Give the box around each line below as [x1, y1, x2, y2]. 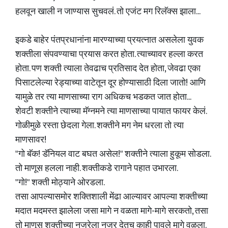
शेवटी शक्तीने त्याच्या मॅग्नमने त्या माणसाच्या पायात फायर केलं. [15, 104, 206, 119]
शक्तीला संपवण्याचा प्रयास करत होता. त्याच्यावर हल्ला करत [15, 47, 203, 62]
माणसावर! [15, 132, 46, 148]
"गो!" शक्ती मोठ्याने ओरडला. [15, 175, 105, 190]
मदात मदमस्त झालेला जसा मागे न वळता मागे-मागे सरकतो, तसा [15, 204, 208, 219]
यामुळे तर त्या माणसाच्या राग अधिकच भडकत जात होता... [15, 90, 191, 105]
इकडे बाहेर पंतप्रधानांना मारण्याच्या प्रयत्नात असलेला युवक [15, 33, 204, 48]
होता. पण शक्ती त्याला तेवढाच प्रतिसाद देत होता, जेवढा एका [15, 61, 201, 76]
